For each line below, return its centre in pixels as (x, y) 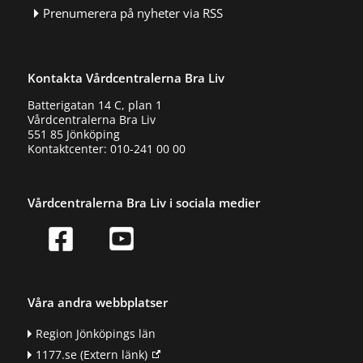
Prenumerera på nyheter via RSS (133, 14)
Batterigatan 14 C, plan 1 (94, 105)
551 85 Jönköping (73, 134)
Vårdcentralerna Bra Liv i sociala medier (143, 202)
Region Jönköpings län (95, 334)
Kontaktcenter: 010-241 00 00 (106, 148)
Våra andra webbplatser (97, 303)
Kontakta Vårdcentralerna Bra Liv (126, 77)
